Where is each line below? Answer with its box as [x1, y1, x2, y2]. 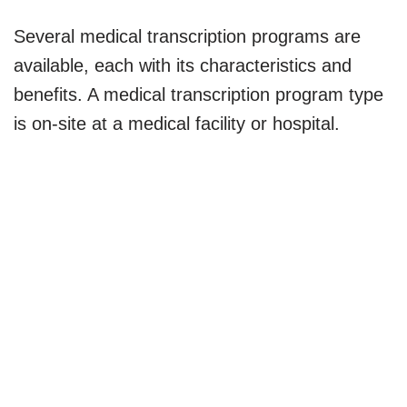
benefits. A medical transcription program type [14, 84, 383, 104]
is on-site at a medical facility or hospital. [14, 113, 340, 134]
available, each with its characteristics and [14, 55, 352, 75]
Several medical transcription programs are [14, 25, 361, 46]
